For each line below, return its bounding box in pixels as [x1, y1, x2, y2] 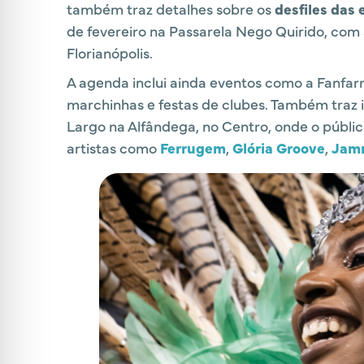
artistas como [67, 137, 160, 158]
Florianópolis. [67, 42, 153, 63]
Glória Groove [232, 137, 325, 158]
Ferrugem [160, 137, 226, 158]
